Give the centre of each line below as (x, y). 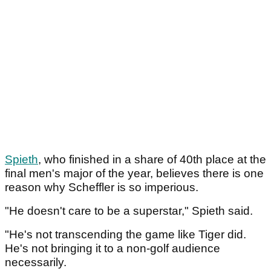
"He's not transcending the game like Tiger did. (126, 235)
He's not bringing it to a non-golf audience (113, 249)
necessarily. (36, 263)
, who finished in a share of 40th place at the (152, 160)
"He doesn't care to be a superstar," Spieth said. (129, 211)
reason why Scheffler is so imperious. (102, 188)
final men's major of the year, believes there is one (134, 174)
